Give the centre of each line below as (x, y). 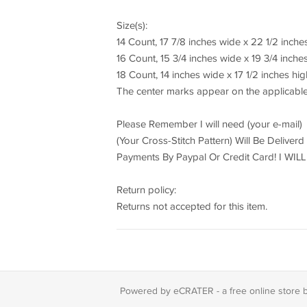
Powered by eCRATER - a (174, 292)
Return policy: (146, 191)
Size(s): (132, 26)
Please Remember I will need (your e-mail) (209, 125)
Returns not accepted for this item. (192, 207)
